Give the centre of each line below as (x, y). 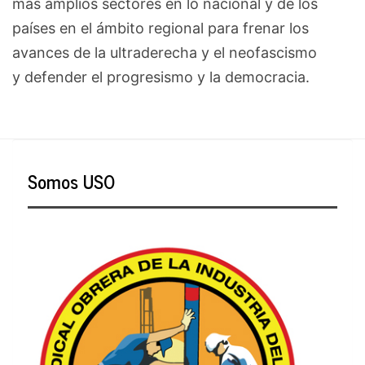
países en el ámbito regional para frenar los (161, 28)
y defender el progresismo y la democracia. (161, 77)
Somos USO (71, 182)
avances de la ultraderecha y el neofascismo (165, 52)
